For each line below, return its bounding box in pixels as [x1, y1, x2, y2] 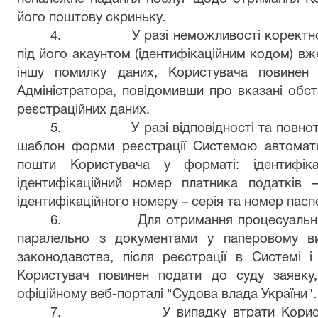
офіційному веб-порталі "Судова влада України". [17, 289, 317, 301]
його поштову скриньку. [17, 12, 165, 24]
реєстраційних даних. [17, 104, 150, 116]
